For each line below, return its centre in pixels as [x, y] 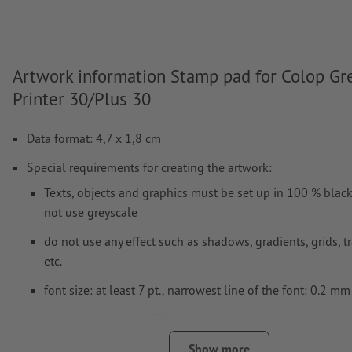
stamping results [89, 338]
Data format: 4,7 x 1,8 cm [94, 138]
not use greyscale [91, 212]
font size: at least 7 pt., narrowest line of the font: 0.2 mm [197, 290]
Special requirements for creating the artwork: [149, 167]
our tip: [64, 319]
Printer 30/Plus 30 [82, 98]
